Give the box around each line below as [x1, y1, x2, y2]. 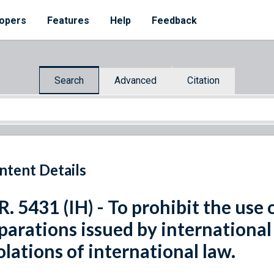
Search [54, 74, 84, 86]
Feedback [152, 15, 197, 26]
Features [47, 15, 89, 26]
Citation [187, 74, 220, 86]
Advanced [114, 74, 157, 86]
